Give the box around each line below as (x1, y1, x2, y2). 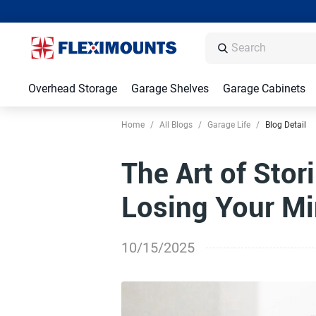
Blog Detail (265, 120, 306, 130)
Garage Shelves (131, 82, 209, 95)
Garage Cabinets (223, 82, 305, 95)
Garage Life (207, 120, 250, 130)
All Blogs (159, 120, 193, 130)
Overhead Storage (28, 82, 117, 95)
